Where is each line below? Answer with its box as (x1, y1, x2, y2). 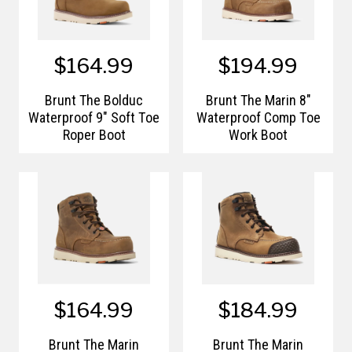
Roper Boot (62, 125, 126, 144)
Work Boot (229, 125, 288, 144)
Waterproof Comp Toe (196, 108, 321, 126)
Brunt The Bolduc (45, 90, 143, 109)
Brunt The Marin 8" (205, 90, 311, 109)
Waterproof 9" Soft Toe (28, 108, 159, 126)
